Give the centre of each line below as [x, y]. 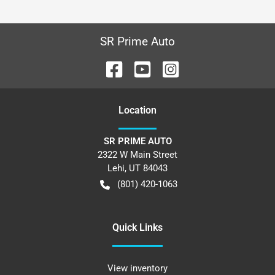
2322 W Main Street [137, 155]
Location [137, 110]
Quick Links [137, 227]
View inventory [137, 268]
